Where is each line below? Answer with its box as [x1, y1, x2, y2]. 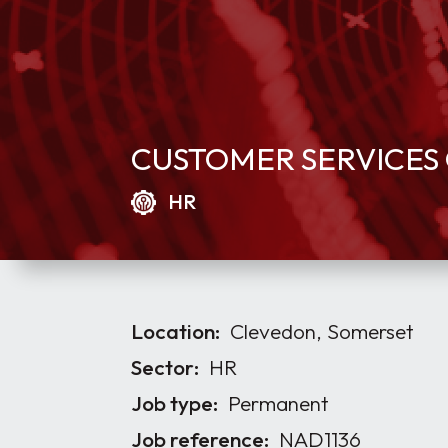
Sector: [130, 354, 199, 380]
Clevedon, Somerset [229, 318, 414, 344]
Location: [130, 318, 220, 344]
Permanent [227, 390, 329, 416]
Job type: [130, 390, 218, 416]
